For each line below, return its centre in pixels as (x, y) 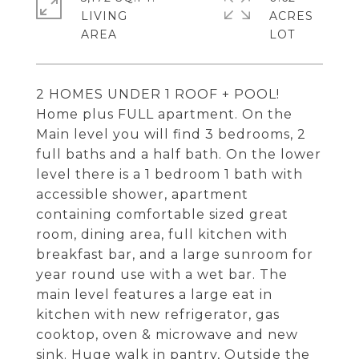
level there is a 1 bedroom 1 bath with (169, 174)
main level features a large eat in (154, 294)
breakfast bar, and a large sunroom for (175, 254)
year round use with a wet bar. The (162, 274)
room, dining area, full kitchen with (162, 234)
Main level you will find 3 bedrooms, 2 (171, 134)
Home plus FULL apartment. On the (164, 114)
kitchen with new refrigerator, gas (158, 315)
